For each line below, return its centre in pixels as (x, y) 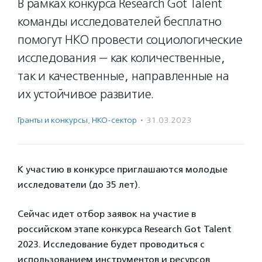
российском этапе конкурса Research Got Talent (125, 229)
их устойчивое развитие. (86, 94)
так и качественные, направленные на (123, 76)
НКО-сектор (114, 120)
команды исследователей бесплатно (120, 22)
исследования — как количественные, (121, 58)
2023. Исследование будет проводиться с (111, 244)
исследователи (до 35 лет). (79, 185)
